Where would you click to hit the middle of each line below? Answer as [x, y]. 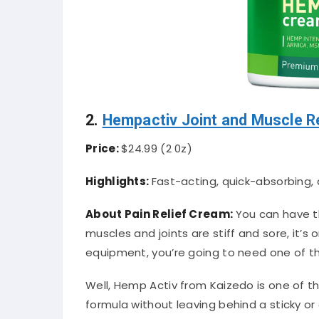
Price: [104, 148]
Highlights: [119, 181]
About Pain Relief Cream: [161, 214]
